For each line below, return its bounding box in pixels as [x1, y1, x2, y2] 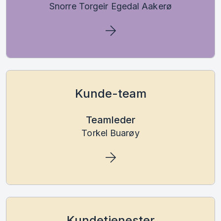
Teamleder [85, 113, 136, 126]
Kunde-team [74, 86, 147, 101]
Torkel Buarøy [81, 127, 140, 138]
